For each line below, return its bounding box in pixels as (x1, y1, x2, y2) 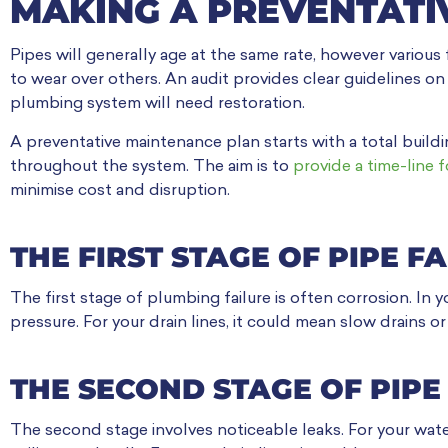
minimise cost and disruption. (10, 182, 230, 199)
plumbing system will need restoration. (10, 96, 305, 113)
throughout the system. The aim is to (10, 158, 293, 175)
